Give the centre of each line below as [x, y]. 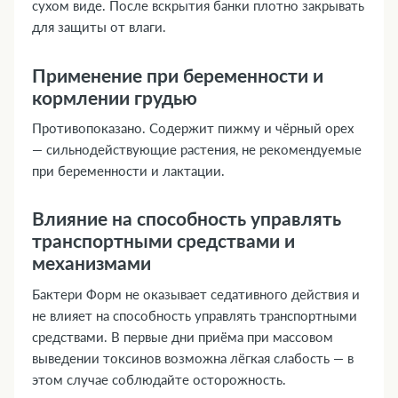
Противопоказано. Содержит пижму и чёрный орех [193, 128]
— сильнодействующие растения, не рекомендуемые [197, 149]
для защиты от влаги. [99, 27]
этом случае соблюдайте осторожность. [159, 379]
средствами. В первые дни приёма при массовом [183, 336]
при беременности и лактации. [128, 171]
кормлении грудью [115, 97]
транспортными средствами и [163, 241]
